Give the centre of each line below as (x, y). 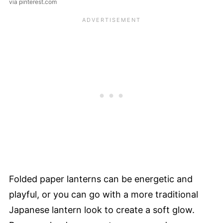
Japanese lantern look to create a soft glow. (102, 210)
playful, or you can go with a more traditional (104, 195)
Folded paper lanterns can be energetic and (101, 179)
